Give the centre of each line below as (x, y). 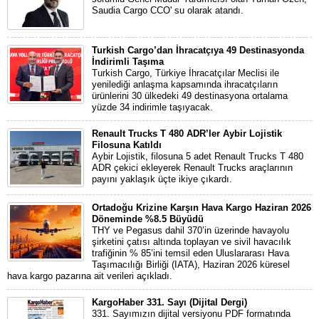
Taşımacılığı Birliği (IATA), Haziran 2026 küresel (191, 265)
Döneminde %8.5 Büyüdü (148, 219)
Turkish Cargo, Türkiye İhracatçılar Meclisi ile (185, 73)
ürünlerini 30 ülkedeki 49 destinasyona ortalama (190, 96)
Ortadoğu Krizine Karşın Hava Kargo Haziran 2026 (202, 208)
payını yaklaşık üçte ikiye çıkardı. (162, 179)
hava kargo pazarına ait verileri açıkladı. (90, 276)
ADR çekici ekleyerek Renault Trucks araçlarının (192, 168)
